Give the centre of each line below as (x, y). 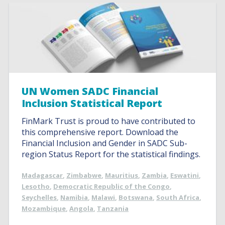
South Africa (178, 197)
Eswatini (185, 175)
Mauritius (122, 175)
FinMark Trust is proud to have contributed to (109, 121)
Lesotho (36, 186)
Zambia (154, 175)
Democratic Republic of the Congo (112, 186)
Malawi (103, 197)
